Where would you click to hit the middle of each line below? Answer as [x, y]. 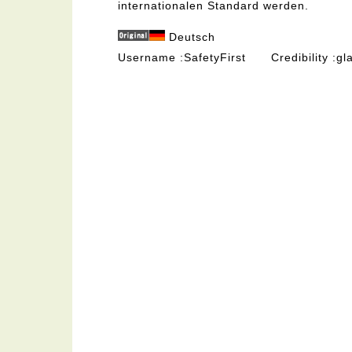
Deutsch [192, 37]
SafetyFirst [215, 58]
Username [147, 58]
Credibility [299, 58]
